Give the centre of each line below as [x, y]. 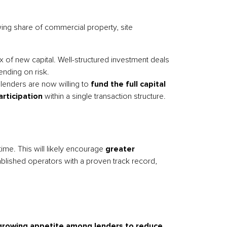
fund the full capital [128, 84]
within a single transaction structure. [104, 96]
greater [120, 149]
